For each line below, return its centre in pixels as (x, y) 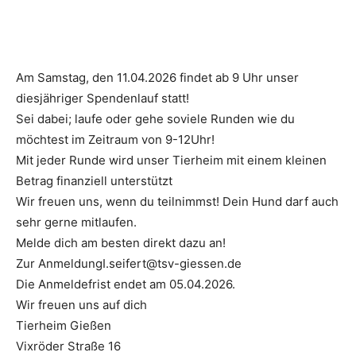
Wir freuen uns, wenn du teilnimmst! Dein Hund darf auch (177, 202)
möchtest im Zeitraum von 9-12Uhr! (115, 140)
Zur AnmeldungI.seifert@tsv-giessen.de (129, 264)
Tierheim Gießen (64, 326)
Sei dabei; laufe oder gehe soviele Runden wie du (155, 119)
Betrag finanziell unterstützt (94, 181)
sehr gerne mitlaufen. (76, 222)
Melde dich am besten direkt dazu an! (121, 243)
